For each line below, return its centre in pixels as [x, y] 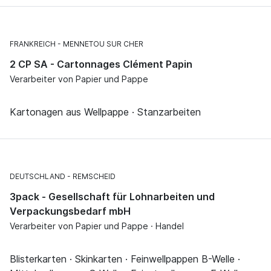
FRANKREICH [33, 44]
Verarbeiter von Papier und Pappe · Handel [97, 226]
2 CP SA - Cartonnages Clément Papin [101, 64]
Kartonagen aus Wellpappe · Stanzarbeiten [105, 112]
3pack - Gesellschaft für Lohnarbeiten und [112, 197]
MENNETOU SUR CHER [103, 44]
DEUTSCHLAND [38, 177]
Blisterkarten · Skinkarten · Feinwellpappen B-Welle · [125, 259]
